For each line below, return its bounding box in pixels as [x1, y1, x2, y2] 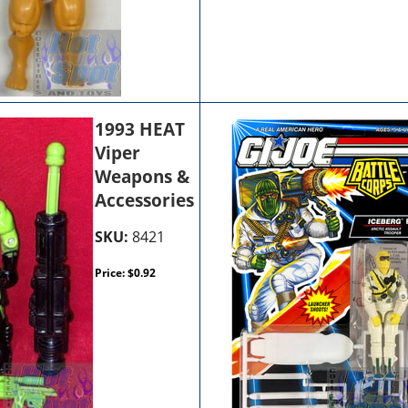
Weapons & [95, 164, 190, 189]
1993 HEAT [95, 117, 186, 141]
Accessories [95, 188, 195, 212]
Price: [95, 264, 128, 280]
